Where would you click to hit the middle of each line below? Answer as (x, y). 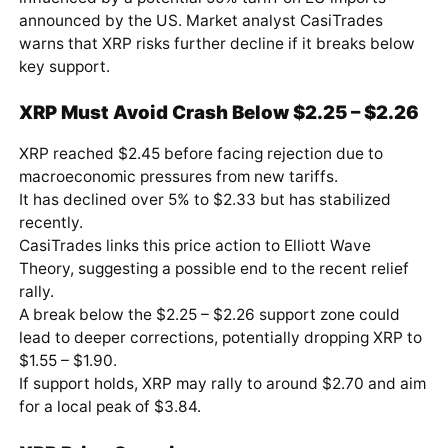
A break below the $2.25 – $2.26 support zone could (209, 315)
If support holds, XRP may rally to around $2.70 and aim (222, 384)
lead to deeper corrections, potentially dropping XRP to (220, 338)
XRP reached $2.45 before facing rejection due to (200, 154)
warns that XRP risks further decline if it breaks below (216, 43)
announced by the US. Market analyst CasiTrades (200, 20)
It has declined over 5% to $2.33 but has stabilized (204, 200)
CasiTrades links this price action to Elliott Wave (194, 246)
